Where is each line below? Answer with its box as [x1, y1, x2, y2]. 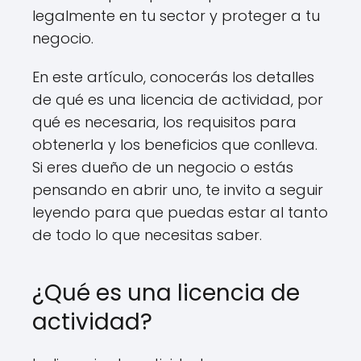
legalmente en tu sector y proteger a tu [32, 6, 320, 26]
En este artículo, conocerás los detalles [32, 67, 314, 87]
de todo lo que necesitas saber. [32, 225, 262, 245]
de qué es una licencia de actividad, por [32, 89, 323, 110]
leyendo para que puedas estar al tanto [32, 202, 328, 222]
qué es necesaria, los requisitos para [32, 112, 297, 132]
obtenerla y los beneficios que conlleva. [32, 135, 317, 155]
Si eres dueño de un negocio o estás [32, 157, 293, 177]
